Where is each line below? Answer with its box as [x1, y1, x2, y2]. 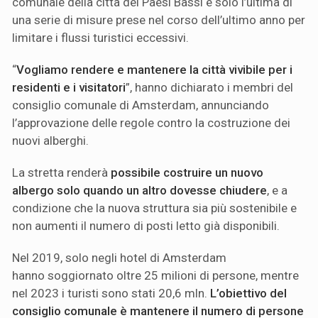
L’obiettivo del [210, 286, 287, 301]
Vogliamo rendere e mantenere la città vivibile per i [16, 62, 292, 77]
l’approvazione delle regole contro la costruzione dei [12, 116, 290, 131]
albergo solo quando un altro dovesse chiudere [12, 183, 267, 198]
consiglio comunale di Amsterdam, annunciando [12, 98, 269, 113]
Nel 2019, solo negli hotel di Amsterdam [12, 251, 226, 265]
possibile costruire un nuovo [111, 165, 263, 180]
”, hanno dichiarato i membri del [126, 80, 293, 95]
